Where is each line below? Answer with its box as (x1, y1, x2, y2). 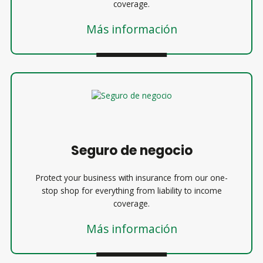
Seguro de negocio (70, 141, 193, 160)
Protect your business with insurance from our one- (35, 173, 228, 184)
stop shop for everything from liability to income (41, 186, 222, 197)
